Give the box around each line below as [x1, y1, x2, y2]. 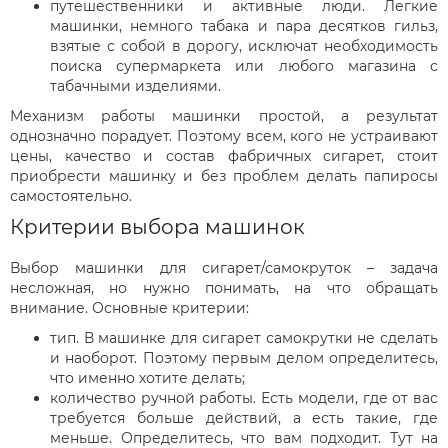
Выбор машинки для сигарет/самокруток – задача [10, 258, 438, 277]
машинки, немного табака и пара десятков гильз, [50, 16, 438, 35]
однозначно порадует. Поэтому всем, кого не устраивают [10, 126, 438, 145]
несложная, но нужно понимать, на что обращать [10, 278, 438, 297]
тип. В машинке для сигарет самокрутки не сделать [50, 328, 438, 347]
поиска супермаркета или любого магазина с [50, 56, 438, 75]
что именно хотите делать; [50, 368, 245, 387]
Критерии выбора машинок [10, 214, 305, 239]
